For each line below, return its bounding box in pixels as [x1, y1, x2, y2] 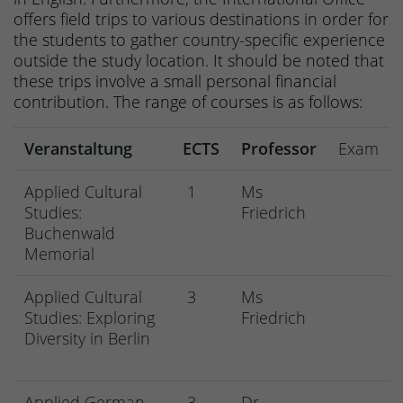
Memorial [24, 243, 94, 265]
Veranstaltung [24, 138, 132, 160]
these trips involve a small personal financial [13, 70, 336, 93]
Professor [241, 138, 317, 160]
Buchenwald [24, 222, 115, 245]
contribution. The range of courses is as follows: [13, 91, 367, 113]
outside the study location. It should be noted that [13, 49, 384, 72]
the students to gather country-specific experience [13, 29, 385, 51]
